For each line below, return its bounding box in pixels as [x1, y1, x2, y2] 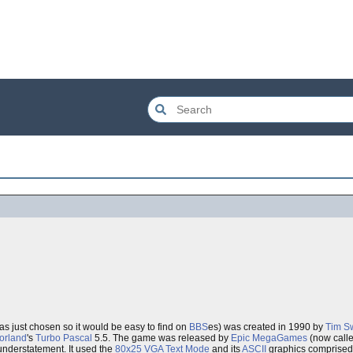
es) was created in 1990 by [208, 321, 325, 333]
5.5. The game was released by [92, 333, 231, 344]
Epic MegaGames [231, 333, 307, 344]
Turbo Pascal [35, 333, 92, 344]
